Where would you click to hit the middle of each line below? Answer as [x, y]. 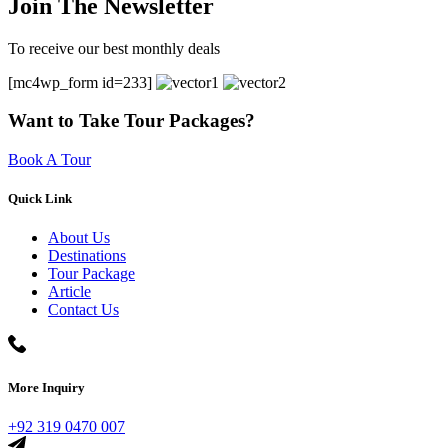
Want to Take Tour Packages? [131, 121]
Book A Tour [49, 160]
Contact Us [83, 310]
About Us [79, 238]
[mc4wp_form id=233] [82, 82]
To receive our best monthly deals [114, 48]
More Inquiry [46, 387]
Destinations [87, 256]
